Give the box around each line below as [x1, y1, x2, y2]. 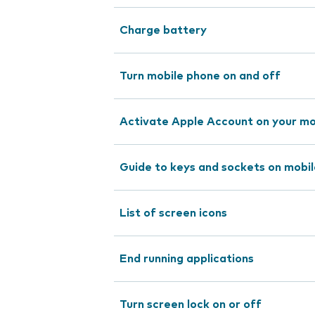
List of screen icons [120, 207, 227, 219]
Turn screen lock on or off [120, 299, 262, 310]
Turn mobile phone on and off [120, 70, 281, 82]
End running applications [120, 253, 254, 264]
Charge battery [120, 25, 207, 36]
